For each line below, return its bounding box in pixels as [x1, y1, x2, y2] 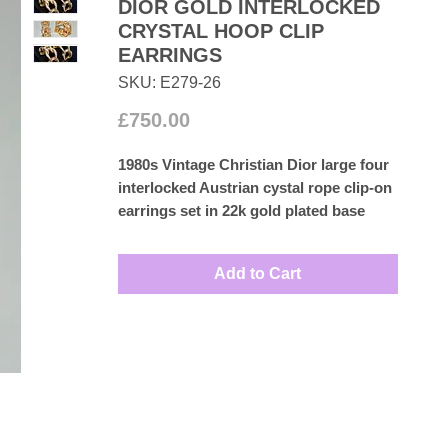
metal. [117, 225, 160, 242]
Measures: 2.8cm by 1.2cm [117, 248, 302, 265]
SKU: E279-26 [117, 74, 221, 91]
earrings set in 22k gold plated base [117, 202, 365, 219]
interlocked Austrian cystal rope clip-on [117, 179, 392, 196]
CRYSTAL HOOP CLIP [117, 20, 324, 42]
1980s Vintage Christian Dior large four [117, 156, 389, 173]
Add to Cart [214, 265, 301, 282]
